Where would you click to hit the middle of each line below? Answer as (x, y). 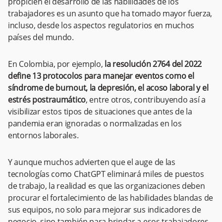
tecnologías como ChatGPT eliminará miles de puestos (106, 174)
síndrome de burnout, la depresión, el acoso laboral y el (108, 88)
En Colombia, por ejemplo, (56, 64)
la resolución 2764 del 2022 (153, 64)
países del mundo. (41, 37)
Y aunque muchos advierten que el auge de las (92, 162)
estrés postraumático (47, 100)
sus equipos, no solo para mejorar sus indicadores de (105, 210)
